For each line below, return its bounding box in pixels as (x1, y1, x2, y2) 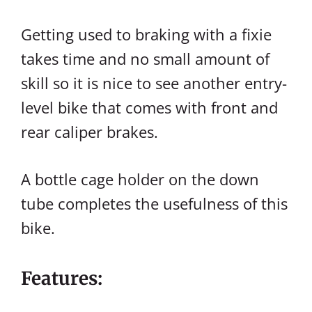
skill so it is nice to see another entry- (21, 72, 287, 94)
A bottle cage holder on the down (21, 169, 259, 190)
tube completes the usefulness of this (21, 193, 288, 214)
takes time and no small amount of (21, 48, 270, 70)
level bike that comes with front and (21, 97, 278, 118)
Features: (21, 267, 102, 290)
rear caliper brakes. (21, 121, 158, 143)
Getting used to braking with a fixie (21, 24, 272, 45)
